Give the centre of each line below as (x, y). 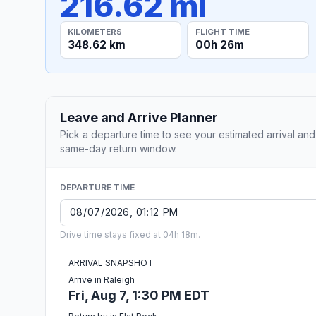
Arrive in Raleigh (102, 279)
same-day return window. (119, 148)
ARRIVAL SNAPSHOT (111, 262)
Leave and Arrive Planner (139, 117)
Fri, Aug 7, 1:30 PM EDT (139, 295)
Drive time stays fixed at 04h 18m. (130, 234)
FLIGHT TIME (222, 31)
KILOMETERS (95, 31)
